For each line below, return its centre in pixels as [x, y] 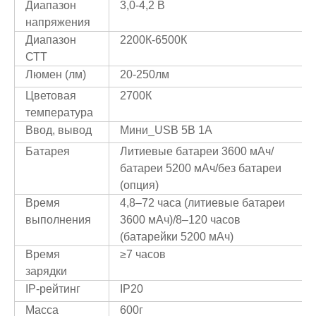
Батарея [48, 152]
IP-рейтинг [53, 289]
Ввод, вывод [59, 130]
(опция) [139, 186]
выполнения [58, 220]
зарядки [46, 272]
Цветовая [51, 96]
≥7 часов [143, 255]
